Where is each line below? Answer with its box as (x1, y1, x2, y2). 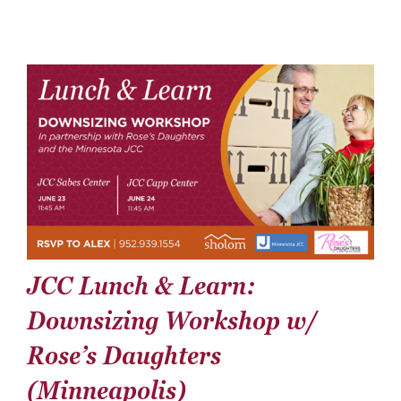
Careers (22, 53, 81, 74)
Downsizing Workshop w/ (26, 303, 318, 338)
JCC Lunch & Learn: (26, 269, 256, 303)
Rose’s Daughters (26, 338, 221, 373)
